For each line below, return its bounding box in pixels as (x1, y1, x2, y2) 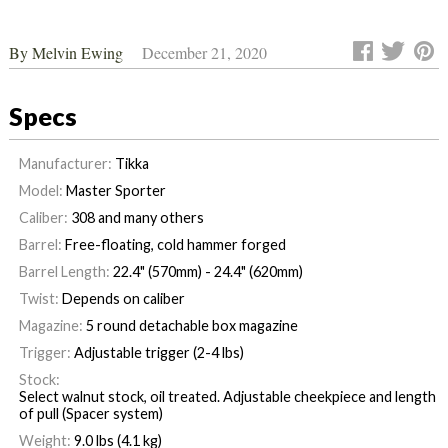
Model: (18, 182, 63, 199)
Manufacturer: (18, 155, 112, 172)
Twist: (18, 290, 59, 307)
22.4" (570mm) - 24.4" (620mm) (112, 263, 303, 280)
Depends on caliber (61, 290, 185, 307)
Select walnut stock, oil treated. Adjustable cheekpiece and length (18, 388, 436, 405)
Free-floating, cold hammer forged (64, 236, 286, 253)
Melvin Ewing (31, 42, 123, 63)
